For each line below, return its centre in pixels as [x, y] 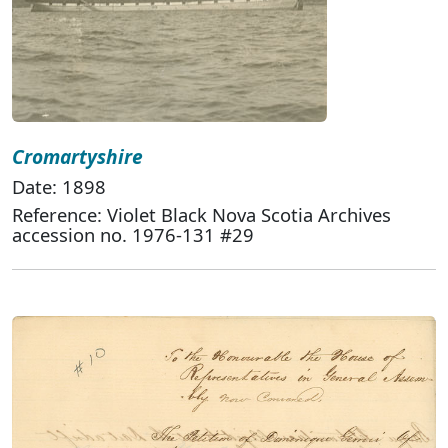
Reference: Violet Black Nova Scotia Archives [201, 214]
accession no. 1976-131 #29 [133, 234]
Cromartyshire [77, 156]
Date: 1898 [59, 186]
